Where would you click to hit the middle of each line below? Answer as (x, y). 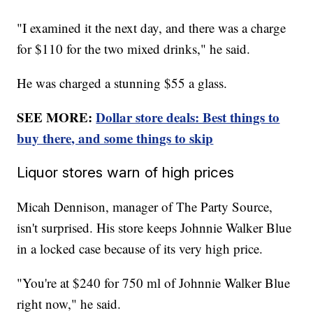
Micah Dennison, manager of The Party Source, (145, 206)
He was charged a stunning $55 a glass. (122, 82)
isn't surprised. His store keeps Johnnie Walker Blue (154, 227)
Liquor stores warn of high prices (126, 172)
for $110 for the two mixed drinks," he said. (134, 48)
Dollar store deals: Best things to (188, 117)
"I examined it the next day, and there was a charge (152, 27)
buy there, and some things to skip (115, 138)
